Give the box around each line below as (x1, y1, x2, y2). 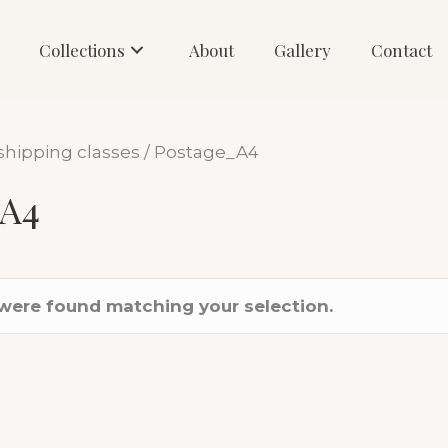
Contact (371, 39, 433, 61)
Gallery (274, 39, 332, 61)
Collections (39, 39, 126, 61)
